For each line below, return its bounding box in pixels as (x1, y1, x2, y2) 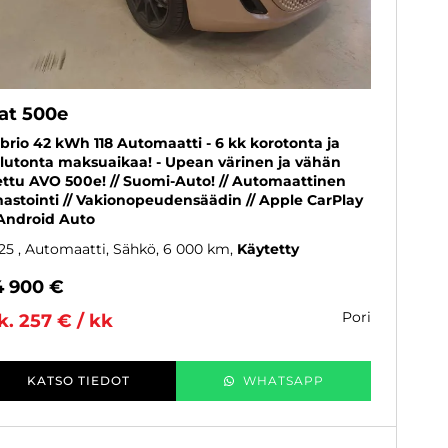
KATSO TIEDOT (27, 373, 130, 389)
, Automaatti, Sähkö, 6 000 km (18, 240, 230, 259)
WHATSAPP (243, 373, 324, 389)
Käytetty (237, 240, 299, 259)
